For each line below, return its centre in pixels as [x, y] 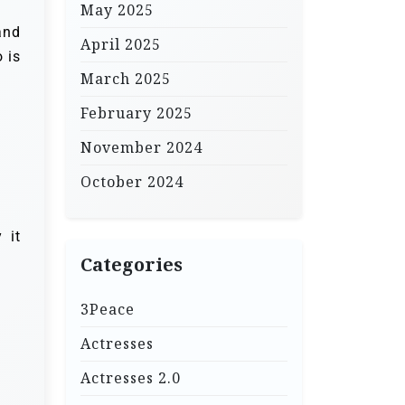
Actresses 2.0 [131, 378]
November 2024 [141, 148]
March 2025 [126, 79]
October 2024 [132, 182]
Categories [132, 265]
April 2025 [121, 45]
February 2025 [137, 113]
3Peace [108, 310]
